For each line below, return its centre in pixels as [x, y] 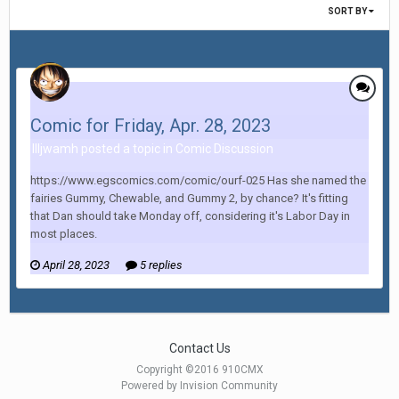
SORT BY [348, 11]
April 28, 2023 [76, 265]
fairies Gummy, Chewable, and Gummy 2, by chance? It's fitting [189, 198]
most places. [64, 233]
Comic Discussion [224, 148]
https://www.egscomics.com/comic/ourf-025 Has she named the [198, 180]
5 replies [160, 265]
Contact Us [199, 348]
